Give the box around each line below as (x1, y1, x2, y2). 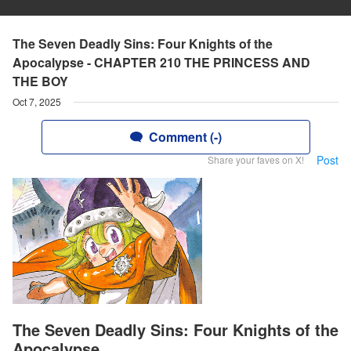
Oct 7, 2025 (13, 95, 61, 108)
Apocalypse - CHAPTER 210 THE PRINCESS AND (13, 53, 310, 71)
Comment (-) (148, 128, 222, 146)
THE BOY (13, 72, 68, 90)
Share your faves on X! (208, 153, 304, 166)
